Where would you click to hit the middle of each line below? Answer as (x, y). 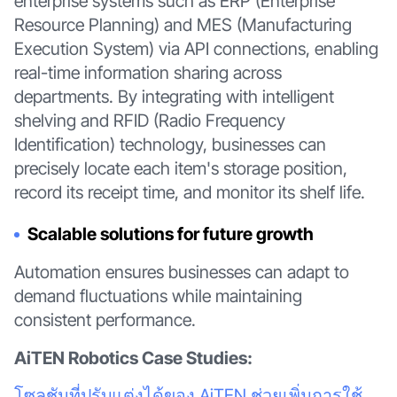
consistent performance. (105, 319)
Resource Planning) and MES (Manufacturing (183, 25)
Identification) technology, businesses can (170, 145)
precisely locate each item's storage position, (180, 169)
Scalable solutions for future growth (171, 234)
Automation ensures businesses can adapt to (181, 272)
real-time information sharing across (148, 73)
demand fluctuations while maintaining (158, 296)
